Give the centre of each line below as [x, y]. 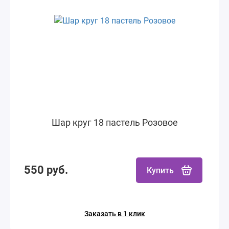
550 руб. [46, 170]
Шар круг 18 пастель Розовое [114, 122]
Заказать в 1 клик [114, 214]
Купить [160, 170]
